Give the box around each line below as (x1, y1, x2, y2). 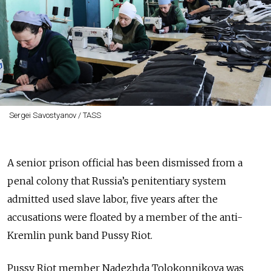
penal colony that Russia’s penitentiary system (7, 175, 226, 187)
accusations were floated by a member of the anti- (7, 211, 243, 223)
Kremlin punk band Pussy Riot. (7, 229, 152, 241)
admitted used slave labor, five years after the (7, 193, 218, 205)
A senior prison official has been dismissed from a (7, 157, 243, 169)
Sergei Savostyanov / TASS (8, 111, 101, 120)
